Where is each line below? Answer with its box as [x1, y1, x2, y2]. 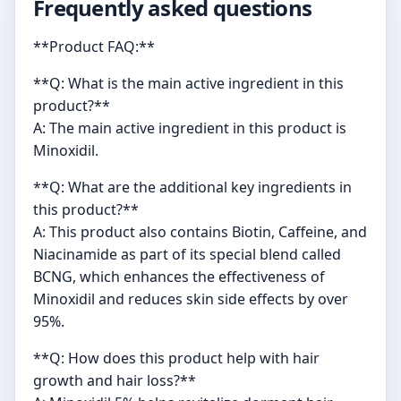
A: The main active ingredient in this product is [33, 118, 346, 139]
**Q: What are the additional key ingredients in [33, 177, 352, 198]
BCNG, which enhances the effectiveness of [33, 267, 325, 287]
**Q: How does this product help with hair [33, 348, 320, 369]
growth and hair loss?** [33, 371, 196, 391]
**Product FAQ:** [33, 37, 155, 57]
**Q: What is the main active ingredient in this [33, 73, 344, 94]
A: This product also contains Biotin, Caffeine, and [33, 222, 367, 243]
